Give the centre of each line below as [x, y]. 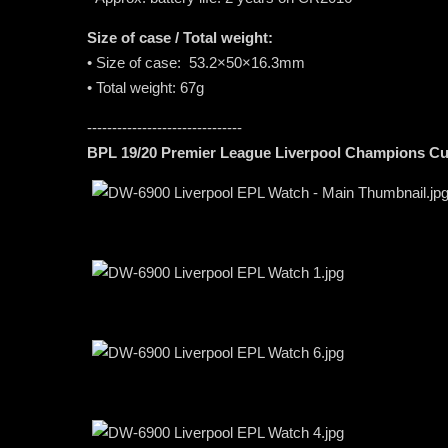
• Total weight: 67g [145, 87]
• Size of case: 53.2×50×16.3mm [196, 62]
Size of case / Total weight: [180, 37]
